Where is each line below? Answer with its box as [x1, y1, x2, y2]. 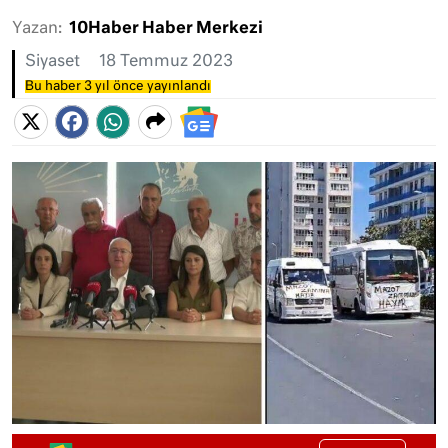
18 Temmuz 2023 [99, 54, 233, 70]
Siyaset [25, 54, 80, 70]
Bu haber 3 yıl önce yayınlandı [25, 80, 211, 93]
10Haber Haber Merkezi [69, 21, 263, 37]
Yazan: [12, 21, 62, 37]
